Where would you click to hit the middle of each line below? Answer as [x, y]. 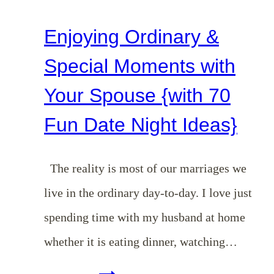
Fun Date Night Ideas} [141, 125]
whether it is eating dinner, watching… [141, 241]
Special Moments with [140, 66]
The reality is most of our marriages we [145, 168]
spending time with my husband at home [145, 217]
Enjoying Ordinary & [131, 37]
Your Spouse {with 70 [137, 96]
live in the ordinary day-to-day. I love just [148, 192]
